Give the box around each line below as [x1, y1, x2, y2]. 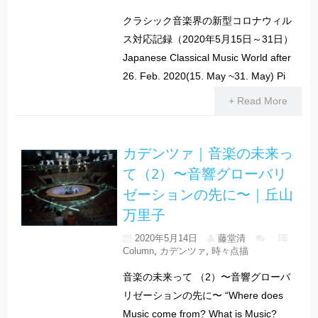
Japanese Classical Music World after [122, 51, 291, 63]
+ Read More [228, 94, 287, 106]
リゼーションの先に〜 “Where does [122, 289, 283, 301]
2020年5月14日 [134, 232, 197, 243]
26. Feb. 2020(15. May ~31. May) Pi [122, 70, 285, 82]
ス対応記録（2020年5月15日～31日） [122, 33, 293, 45]
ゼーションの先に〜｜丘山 [122, 184, 293, 204]
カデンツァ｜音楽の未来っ [122, 143, 293, 163]
